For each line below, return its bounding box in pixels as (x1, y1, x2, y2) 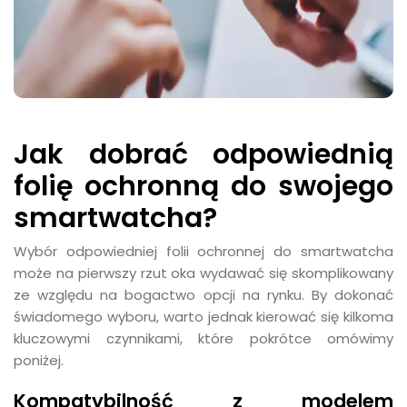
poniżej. (14, 351, 64, 370)
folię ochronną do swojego (14, 167, 393, 204)
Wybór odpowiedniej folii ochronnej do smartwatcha (14, 242, 393, 261)
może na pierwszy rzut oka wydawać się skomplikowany (14, 263, 393, 283)
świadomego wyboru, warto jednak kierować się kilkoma (14, 307, 393, 326)
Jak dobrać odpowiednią (14, 135, 393, 173)
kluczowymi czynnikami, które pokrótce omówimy (14, 329, 393, 348)
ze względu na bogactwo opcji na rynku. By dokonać (14, 285, 393, 304)
